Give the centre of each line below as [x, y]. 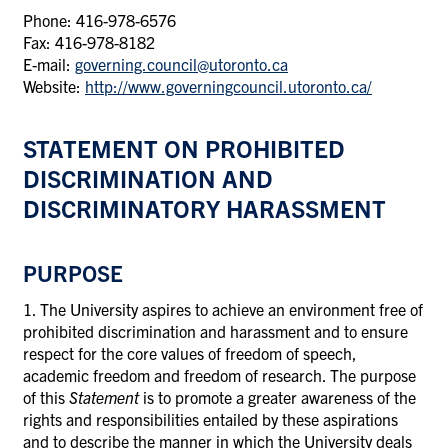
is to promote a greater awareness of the [279, 396]
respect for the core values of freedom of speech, [190, 352]
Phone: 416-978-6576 [99, 19]
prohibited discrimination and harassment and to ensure [215, 330]
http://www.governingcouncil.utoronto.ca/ [228, 85]
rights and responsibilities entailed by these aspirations [210, 418]
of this [46, 396]
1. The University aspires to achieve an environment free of [223, 308]
